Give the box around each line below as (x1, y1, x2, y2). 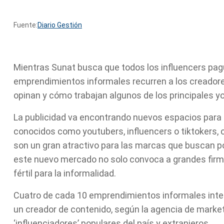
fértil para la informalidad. (13, 168, 116, 178)
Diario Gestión (37, 21, 82, 29)
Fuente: (13, 21, 37, 29)
